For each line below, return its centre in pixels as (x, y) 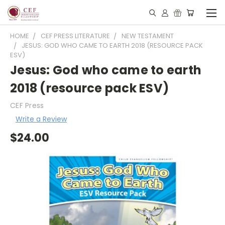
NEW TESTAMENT (148, 36)
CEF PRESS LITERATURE (75, 36)
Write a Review (41, 119)
